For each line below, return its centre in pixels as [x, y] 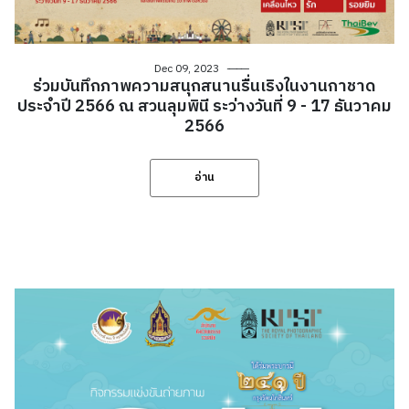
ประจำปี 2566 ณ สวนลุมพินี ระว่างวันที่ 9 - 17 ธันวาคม [204, 107]
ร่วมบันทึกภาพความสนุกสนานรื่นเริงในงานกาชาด [204, 87]
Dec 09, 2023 [186, 69]
